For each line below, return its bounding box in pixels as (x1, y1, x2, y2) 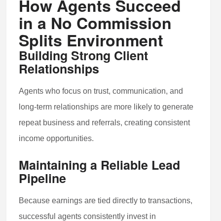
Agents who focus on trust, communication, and (19, 86, 184, 95)
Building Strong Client (19, 46, 148, 64)
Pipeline (19, 169, 67, 187)
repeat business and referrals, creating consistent (19, 118, 190, 127)
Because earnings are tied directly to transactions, (19, 196, 193, 205)
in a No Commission (19, 11, 172, 34)
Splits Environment (19, 28, 164, 51)
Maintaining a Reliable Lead (19, 155, 181, 174)
